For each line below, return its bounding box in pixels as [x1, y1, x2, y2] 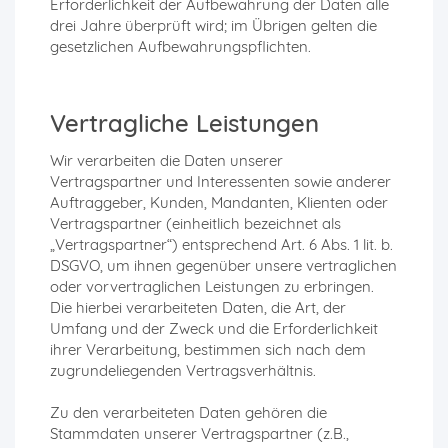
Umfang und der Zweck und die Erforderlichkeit [50, 319, 378, 339]
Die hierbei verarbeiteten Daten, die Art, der [50, 298, 346, 318]
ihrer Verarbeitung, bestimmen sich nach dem [50, 340, 366, 360]
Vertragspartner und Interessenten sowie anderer [50, 172, 391, 192]
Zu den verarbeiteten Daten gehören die [50, 403, 327, 423]
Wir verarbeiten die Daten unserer [50, 151, 283, 171]
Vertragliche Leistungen [50, 108, 319, 139]
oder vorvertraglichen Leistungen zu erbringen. [50, 277, 374, 297]
